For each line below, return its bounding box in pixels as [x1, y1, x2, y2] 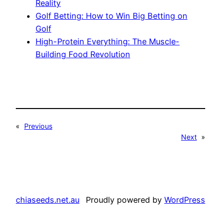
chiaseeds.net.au [16, 194, 79, 205]
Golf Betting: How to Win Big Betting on [36, 11, 187, 21]
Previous [24, 122, 52, 131]
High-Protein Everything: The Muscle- [36, 37, 180, 47]
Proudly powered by [86, 194, 164, 205]
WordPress [164, 194, 205, 205]
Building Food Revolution [36, 49, 130, 60]
